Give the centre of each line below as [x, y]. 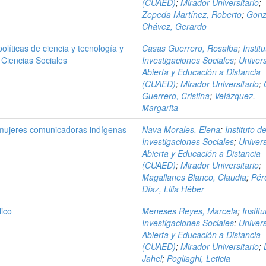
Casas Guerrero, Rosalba [190, 48]
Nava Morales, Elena [181, 129]
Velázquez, [235, 96]
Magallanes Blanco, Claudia [194, 177]
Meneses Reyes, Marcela [190, 211]
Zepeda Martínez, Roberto [192, 14]
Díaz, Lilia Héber [173, 189]
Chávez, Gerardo [175, 26]
